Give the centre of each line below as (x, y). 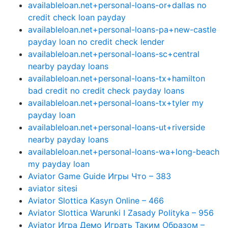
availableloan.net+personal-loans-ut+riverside (117, 127)
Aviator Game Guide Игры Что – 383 (99, 176)
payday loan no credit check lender (96, 42)
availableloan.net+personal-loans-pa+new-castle (122, 30)
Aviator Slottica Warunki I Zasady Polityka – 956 (121, 213)
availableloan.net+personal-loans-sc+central (114, 54)
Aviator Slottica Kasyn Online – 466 (96, 201)
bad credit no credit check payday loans (106, 91)
